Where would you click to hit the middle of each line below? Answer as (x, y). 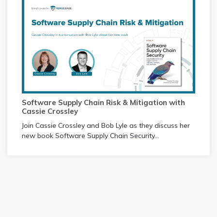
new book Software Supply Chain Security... (90, 136)
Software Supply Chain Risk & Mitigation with (103, 103)
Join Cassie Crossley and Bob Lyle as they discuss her (106, 126)
